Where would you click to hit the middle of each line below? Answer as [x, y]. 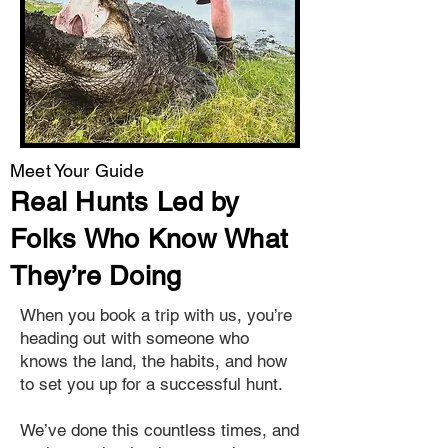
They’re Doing [96, 275]
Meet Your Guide [77, 170]
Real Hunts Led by [125, 201]
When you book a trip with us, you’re [156, 315]
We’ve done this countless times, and [159, 430]
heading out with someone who [134, 338]
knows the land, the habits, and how [153, 361]
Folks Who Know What [149, 238]
